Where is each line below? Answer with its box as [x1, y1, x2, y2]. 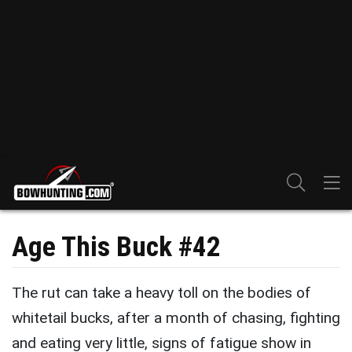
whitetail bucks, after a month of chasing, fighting [12, 309, 340, 327]
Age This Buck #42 [12, 230, 221, 263]
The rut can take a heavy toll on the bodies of [12, 284, 311, 302]
